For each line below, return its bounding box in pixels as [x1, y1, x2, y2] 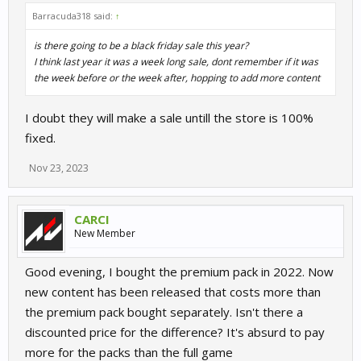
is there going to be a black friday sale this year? [34, 39, 248, 52]
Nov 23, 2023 [29, 161, 89, 175]
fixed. [25, 130, 56, 146]
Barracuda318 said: [32, 10, 115, 22]
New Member [74, 226, 135, 240]
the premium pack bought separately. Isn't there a [25, 304, 303, 320]
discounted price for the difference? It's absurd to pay [25, 324, 325, 340]
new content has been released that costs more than [25, 284, 321, 300]
